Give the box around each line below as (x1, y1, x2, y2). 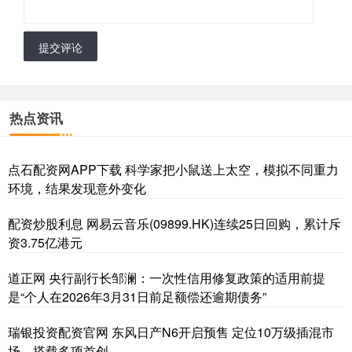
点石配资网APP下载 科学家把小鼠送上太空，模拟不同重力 (8, 160, 339, 179)
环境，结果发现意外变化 (8, 179, 146, 198)
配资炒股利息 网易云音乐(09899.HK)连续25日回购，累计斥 (8, 214, 341, 233)
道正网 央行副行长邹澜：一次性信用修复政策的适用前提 (8, 269, 325, 288)
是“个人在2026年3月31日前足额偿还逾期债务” (8, 288, 266, 306)
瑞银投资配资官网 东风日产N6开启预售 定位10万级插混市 (8, 323, 334, 342)
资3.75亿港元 (8, 233, 82, 252)
